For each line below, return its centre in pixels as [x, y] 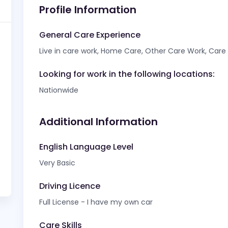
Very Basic [57, 163]
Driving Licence [70, 186]
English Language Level [86, 147]
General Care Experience [90, 35]
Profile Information [88, 10]
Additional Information [98, 122]
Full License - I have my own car [96, 202]
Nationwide [59, 90]
